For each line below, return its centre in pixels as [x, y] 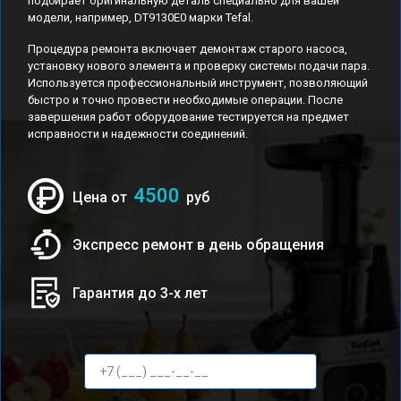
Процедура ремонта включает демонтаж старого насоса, [188, 49]
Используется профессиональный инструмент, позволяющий [198, 83]
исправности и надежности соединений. [138, 134]
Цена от [102, 197]
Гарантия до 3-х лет [140, 293]
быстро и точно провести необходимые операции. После [185, 100]
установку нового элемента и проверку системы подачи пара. [199, 66]
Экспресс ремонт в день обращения [198, 244]
